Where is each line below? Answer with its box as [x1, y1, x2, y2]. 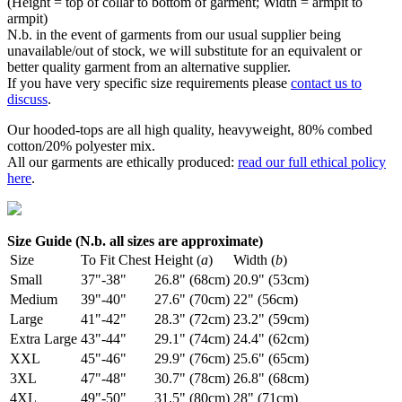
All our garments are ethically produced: [7, 154, 238, 170]
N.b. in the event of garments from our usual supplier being [7, 27, 341, 43]
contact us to [291, 75, 362, 92]
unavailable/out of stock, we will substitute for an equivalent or [7, 43, 362, 59]
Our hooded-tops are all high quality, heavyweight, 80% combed [7, 122, 372, 138]
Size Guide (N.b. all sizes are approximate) [7, 233, 263, 249]
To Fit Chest [81, 252, 151, 268]
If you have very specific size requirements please [7, 75, 291, 92]
